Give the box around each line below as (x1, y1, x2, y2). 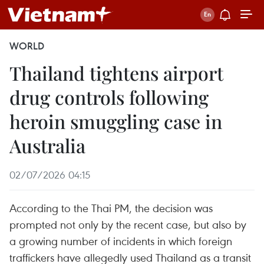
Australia (9, 133, 85, 158)
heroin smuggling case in (9, 108, 222, 134)
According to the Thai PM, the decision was (9, 200, 213, 215)
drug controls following (9, 84, 209, 110)
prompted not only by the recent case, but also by (9, 217, 246, 232)
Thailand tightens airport (9, 60, 223, 85)
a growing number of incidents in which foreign (9, 233, 232, 248)
